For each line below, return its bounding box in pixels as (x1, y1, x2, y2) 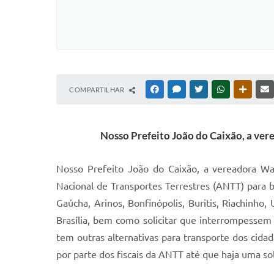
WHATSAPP (227, 86, 262, 93)
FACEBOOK (161, 86, 196, 93)
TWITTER (205, 86, 234, 93)
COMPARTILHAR (69, 86, 126, 94)
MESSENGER (183, 86, 221, 93)
